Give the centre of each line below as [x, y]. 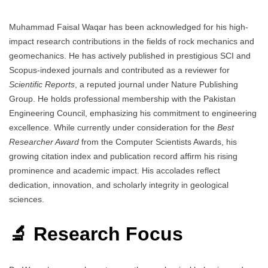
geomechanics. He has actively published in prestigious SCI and [130, 55]
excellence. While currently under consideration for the [113, 127]
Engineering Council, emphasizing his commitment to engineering [133, 113]
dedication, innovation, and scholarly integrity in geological [119, 185]
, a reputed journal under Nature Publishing [156, 84]
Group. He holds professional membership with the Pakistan [122, 98]
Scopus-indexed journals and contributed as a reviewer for [119, 70]
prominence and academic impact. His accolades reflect [115, 170]
